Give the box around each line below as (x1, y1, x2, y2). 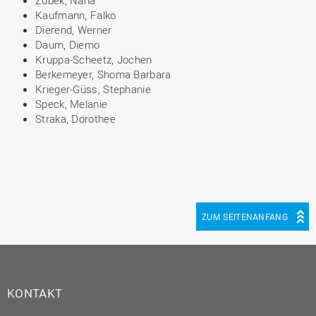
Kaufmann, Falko (35, 8, 116, 22)
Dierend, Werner (35, 23, 112, 37)
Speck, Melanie (35, 97, 108, 111)
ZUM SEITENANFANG (202, 211, 288, 222)
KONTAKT (7, 285, 63, 301)
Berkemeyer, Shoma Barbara (35, 67, 171, 81)
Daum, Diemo (35, 37, 100, 51)
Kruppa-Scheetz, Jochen (35, 52, 152, 66)
